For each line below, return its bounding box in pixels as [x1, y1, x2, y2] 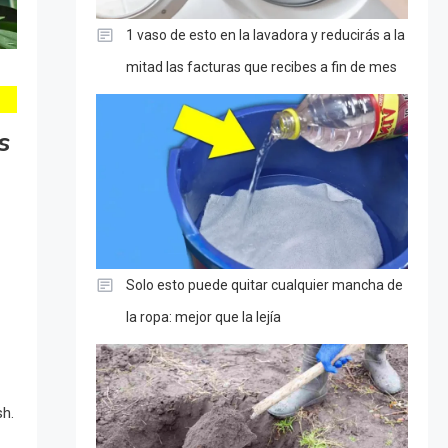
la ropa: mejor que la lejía [125, 309, 281, 326]
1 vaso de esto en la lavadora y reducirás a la [125, 26, 405, 43]
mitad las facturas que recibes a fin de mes [125, 58, 397, 75]
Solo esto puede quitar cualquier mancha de [125, 277, 403, 294]
